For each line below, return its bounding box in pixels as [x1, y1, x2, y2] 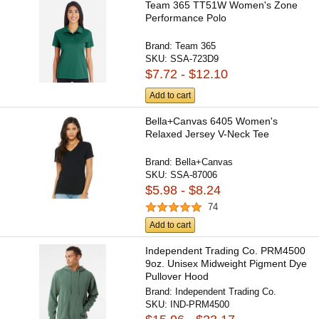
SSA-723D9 [170, 53, 219, 65]
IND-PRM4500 [170, 299, 230, 310]
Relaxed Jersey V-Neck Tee [145, 127, 270, 140]
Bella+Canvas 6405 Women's [145, 115, 278, 127]
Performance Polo [145, 12, 227, 24]
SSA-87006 [170, 169, 218, 180]
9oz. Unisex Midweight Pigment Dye [145, 258, 308, 270]
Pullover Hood [145, 271, 209, 283]
